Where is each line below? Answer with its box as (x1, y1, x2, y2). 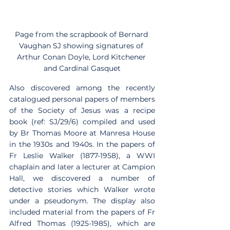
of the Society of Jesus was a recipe (9, 105, 155, 115)
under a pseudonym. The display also (9, 196, 155, 205)
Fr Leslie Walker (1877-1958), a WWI (9, 150, 155, 160)
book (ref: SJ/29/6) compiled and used (9, 117, 155, 126)
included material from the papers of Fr (9, 207, 155, 217)
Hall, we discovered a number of (9, 173, 155, 183)
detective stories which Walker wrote (9, 184, 155, 194)
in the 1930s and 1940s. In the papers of (9, 139, 155, 149)
